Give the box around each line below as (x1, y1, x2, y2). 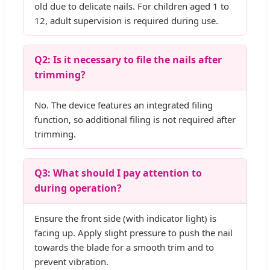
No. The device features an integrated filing (34, 99, 213, 111)
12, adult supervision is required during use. (34, 14, 218, 27)
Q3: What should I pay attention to (34, 166, 202, 180)
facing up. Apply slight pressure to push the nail (34, 227, 233, 239)
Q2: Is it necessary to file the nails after (34, 53, 222, 67)
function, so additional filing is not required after (34, 113, 236, 126)
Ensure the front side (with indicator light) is (34, 212, 216, 225)
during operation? (34, 181, 122, 195)
